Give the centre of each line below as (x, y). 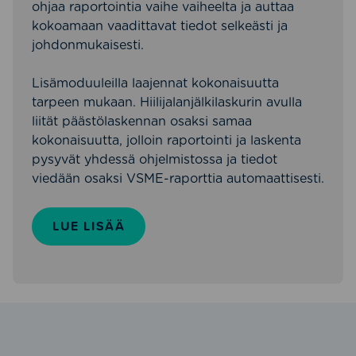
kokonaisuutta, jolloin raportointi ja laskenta (166, 140)
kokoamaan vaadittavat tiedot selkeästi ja (160, 25)
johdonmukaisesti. (88, 44)
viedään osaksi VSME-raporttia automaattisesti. (178, 178)
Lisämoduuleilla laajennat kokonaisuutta (155, 83)
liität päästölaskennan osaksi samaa (142, 121)
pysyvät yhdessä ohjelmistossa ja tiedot (155, 159)
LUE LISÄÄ (89, 226)
